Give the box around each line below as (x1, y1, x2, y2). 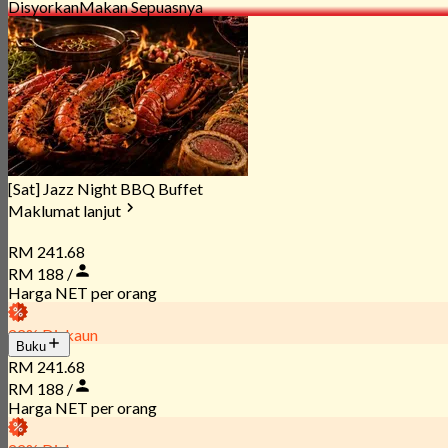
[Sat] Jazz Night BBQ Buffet (8, 178, 203, 198)
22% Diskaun (8, 325, 98, 345)
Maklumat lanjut (8, 200, 121, 220)
